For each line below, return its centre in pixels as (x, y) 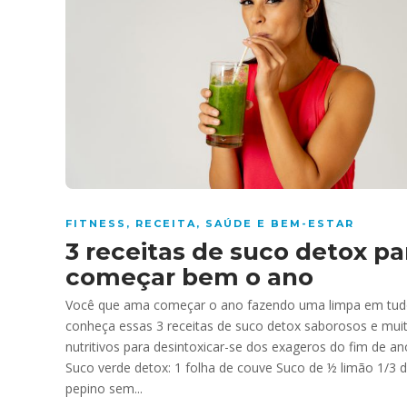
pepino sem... (104, 388)
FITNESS (96, 223)
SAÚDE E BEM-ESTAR (280, 223)
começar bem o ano (189, 277)
